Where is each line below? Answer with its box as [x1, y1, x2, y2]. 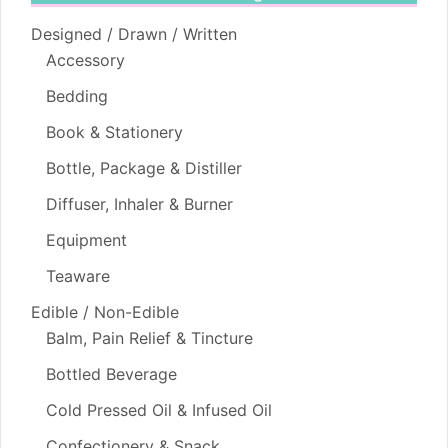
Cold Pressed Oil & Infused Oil [46, 400, 272, 421]
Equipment [46, 230, 127, 251]
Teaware [46, 266, 110, 287]
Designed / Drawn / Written [31, 24, 237, 45]
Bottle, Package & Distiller [46, 158, 242, 179]
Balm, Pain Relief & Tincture [46, 328, 253, 349]
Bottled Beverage [46, 364, 177, 385]
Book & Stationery [46, 122, 183, 143]
